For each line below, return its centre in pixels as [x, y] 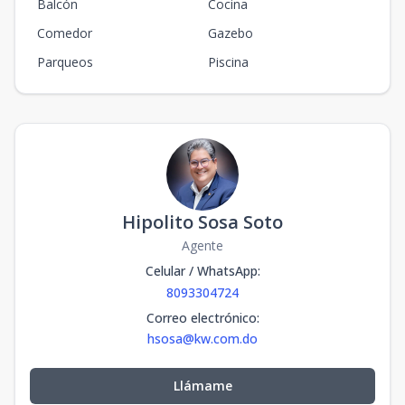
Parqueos [65, 62]
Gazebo [231, 33]
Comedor [65, 33]
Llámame [202, 386]
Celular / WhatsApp [201, 271]
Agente [202, 245]
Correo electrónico [201, 318]
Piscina [228, 62]
